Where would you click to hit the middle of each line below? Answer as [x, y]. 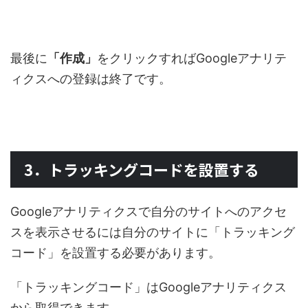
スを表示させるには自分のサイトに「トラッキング [153, 232]
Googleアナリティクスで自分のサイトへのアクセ [148, 211]
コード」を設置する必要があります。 [115, 252]
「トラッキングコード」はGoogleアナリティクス [148, 287]
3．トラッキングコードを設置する [142, 169]
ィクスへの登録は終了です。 [91, 78]
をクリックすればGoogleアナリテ [192, 58]
